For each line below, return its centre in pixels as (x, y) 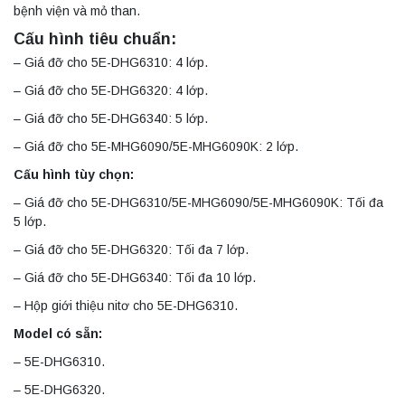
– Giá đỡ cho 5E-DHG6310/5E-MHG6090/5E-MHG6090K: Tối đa (198, 202)
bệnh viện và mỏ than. (77, 10)
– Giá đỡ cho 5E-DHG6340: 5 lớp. (111, 118)
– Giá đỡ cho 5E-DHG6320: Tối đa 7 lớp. (131, 249)
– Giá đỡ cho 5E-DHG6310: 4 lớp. (111, 62)
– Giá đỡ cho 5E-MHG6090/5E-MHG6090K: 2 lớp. (156, 146)
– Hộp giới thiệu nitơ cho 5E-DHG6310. (126, 305)
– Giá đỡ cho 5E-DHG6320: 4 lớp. (111, 90)
